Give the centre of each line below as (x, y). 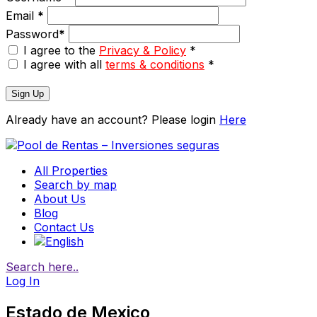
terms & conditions (155, 64)
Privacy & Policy (143, 50)
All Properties (71, 170)
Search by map (75, 184)
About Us (60, 198)
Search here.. (42, 266)
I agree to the (61, 50)
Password (32, 34)
